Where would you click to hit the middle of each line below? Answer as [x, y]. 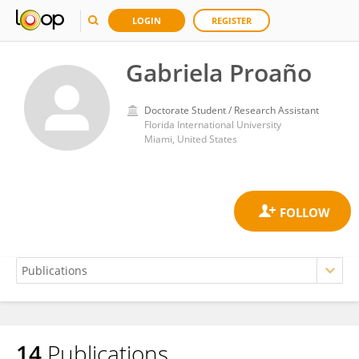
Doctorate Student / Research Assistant [232, 110]
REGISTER [232, 20]
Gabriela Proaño [219, 73]
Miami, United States [191, 139]
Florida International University [213, 125]
